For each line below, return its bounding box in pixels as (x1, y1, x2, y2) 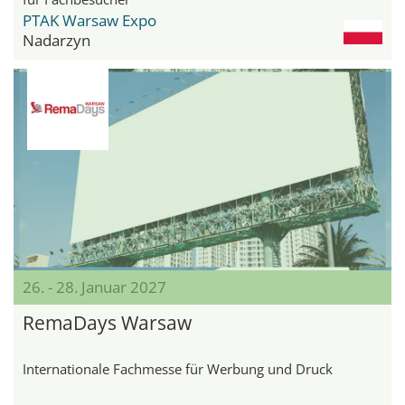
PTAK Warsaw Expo (23, 10, 156, 32)
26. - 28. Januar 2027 (23, 277, 166, 298)
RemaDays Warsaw (23, 310, 192, 336)
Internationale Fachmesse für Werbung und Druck (23, 360, 333, 379)
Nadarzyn (23, 30, 90, 52)
